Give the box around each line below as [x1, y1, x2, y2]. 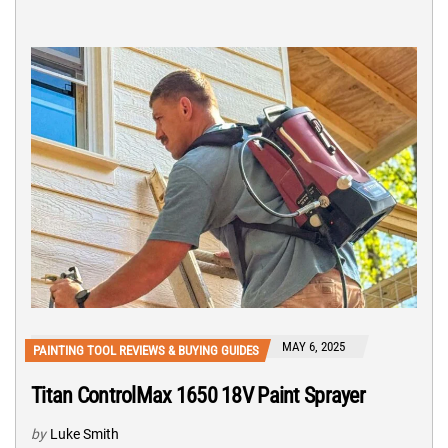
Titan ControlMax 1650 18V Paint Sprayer [31, 383, 365, 409]
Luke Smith [50, 426, 119, 443]
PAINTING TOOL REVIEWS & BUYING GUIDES [33, 343, 259, 359]
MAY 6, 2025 [282, 339, 345, 355]
